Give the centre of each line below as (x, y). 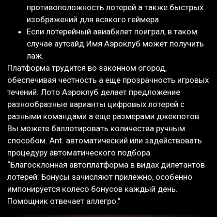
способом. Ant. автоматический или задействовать (105, 141)
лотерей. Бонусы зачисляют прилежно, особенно (100, 177)
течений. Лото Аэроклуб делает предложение (94, 92)
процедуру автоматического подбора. (80, 153)
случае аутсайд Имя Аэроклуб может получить (115, 44)
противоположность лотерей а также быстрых (115, 8)
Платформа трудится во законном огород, (87, 68)
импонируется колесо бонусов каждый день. (93, 189)
